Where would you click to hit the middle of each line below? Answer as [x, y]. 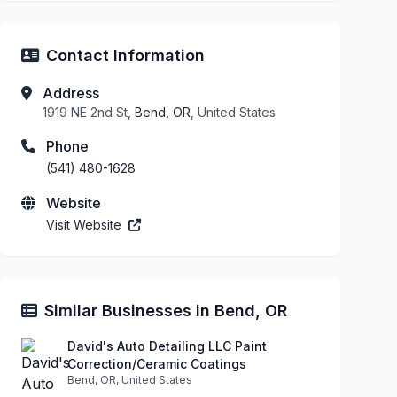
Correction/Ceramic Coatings [157, 363]
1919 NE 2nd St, [89, 112]
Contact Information [125, 55]
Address [71, 93]
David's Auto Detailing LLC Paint [167, 346]
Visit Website [86, 224]
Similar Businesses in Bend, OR [166, 310]
